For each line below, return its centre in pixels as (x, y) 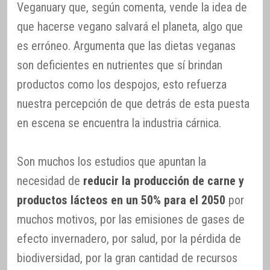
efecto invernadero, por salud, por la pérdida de (129, 238)
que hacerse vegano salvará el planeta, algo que (130, 26)
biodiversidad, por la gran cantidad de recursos (127, 258)
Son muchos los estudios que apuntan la (111, 161)
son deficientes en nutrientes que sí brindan (120, 65)
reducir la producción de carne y (164, 181)
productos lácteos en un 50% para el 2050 (121, 200)
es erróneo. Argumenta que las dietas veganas (126, 46)
